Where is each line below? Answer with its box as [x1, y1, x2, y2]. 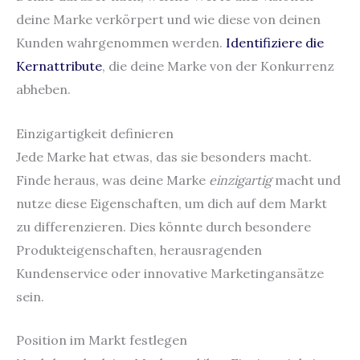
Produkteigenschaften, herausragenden [16, 241, 262, 258]
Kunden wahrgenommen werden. [16, 34, 226, 51]
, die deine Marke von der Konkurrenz [102, 57, 334, 74]
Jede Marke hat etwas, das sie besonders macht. [16, 148, 312, 165]
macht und [272, 171, 341, 188]
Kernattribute [16, 57, 102, 74]
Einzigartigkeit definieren [16, 125, 174, 141]
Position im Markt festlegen [16, 332, 187, 349]
